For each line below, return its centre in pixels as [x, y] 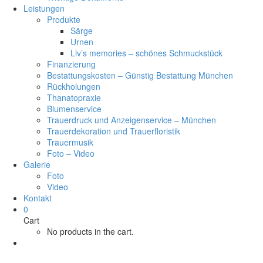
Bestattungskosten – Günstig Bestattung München [140, 75]
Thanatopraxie [74, 97]
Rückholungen [74, 86]
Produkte [64, 19]
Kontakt [38, 198]
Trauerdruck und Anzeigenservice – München [131, 119]
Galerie [37, 164]
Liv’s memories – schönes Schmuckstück [146, 53]
